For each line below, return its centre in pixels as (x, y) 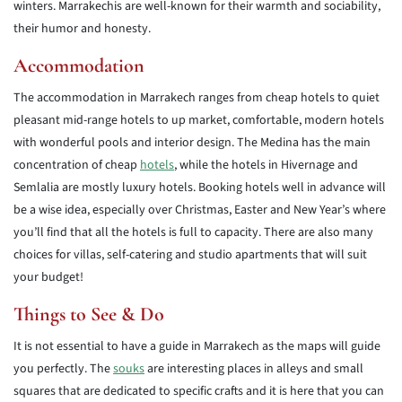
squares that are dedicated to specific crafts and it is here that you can (199, 391)
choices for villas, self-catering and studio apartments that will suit (190, 255)
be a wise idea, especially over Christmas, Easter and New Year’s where (200, 210)
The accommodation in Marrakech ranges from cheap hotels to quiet (197, 98)
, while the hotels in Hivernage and (266, 165)
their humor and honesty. (82, 29)
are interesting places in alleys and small (254, 369)
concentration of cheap (77, 165)
